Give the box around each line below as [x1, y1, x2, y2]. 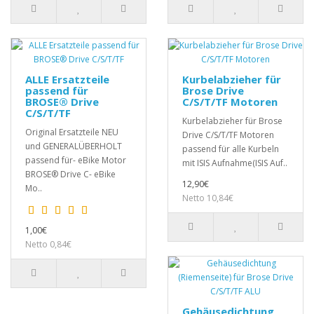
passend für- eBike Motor [25, 154, 126, 167]
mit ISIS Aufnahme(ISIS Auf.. [182, 157, 287, 170]
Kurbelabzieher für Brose [182, 115, 282, 128]
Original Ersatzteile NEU [25, 126, 118, 139]
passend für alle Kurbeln [182, 143, 279, 156]
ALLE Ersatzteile [25, 72, 109, 87]
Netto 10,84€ [182, 192, 233, 205]
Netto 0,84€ [25, 238, 71, 251]
